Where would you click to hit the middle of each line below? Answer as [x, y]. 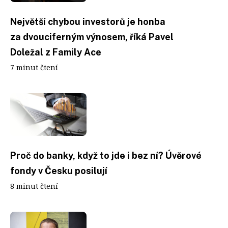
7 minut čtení [34, 67]
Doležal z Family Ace [56, 52]
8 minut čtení [34, 186]
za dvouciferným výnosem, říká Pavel [92, 37]
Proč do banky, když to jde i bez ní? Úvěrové [106, 155]
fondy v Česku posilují [59, 171]
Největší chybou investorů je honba [88, 21]
